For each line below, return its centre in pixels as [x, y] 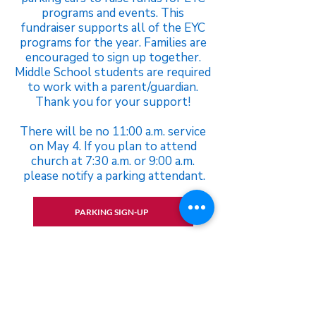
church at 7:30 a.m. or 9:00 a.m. [113, 161]
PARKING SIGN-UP [112, 212]
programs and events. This [113, 13]
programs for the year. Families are [113, 43]
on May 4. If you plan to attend [113, 146]
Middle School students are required [113, 72]
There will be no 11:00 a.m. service [113, 132]
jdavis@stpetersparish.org [113, 292]
